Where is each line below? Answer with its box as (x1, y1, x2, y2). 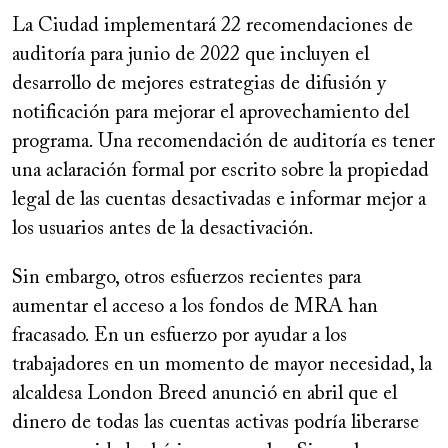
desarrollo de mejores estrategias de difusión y (12, 74, 386, 95)
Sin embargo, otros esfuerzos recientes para (12, 268, 361, 289)
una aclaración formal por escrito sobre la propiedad (12, 161, 429, 182)
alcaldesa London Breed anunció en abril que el (12, 384, 397, 405)
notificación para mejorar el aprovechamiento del (12, 103, 409, 124)
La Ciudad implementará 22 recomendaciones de (12, 16, 413, 37)
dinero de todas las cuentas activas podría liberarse (12, 413, 419, 434)
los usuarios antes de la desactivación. (12, 219, 314, 240)
